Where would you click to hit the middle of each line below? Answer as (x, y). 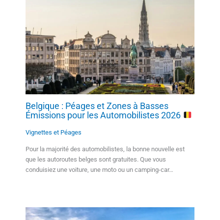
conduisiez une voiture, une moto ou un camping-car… (99, 169)
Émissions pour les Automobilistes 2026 (104, 115)
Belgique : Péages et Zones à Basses (97, 106)
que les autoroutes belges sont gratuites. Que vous (96, 159)
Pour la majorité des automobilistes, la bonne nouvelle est (105, 149)
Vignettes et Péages (53, 132)
